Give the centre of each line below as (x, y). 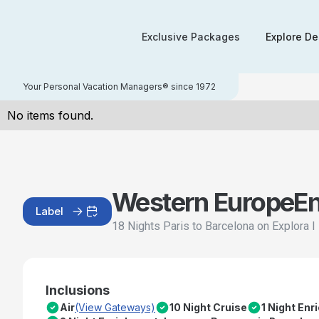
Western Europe (203, 202)
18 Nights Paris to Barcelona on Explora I (214, 226)
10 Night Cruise (208, 307)
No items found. (50, 115)
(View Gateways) (115, 307)
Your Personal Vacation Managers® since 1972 (119, 87)
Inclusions (78, 290)
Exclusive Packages (191, 37)
